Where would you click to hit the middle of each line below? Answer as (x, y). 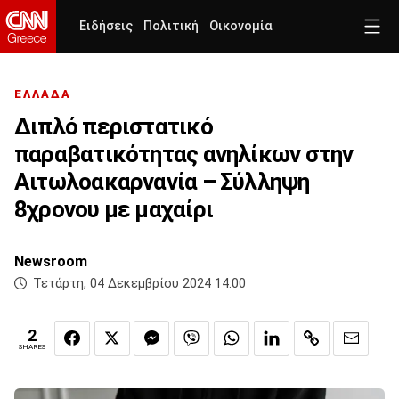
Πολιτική (171, 26)
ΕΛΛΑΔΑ (43, 94)
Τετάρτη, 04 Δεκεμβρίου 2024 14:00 (139, 284)
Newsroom (51, 262)
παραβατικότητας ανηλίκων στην (184, 155)
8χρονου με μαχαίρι (114, 210)
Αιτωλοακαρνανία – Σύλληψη (162, 182)
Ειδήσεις (106, 26)
